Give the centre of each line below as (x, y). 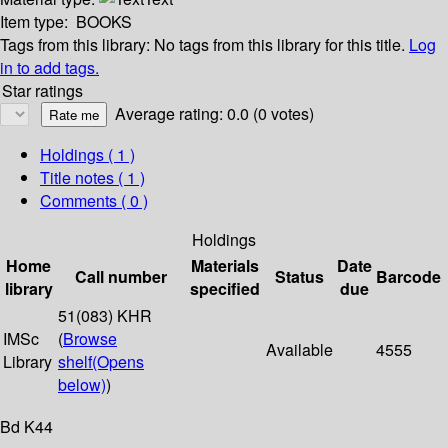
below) (82, 385)
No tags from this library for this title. (279, 45)
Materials (224, 266)
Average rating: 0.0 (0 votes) (214, 114)
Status (299, 277)
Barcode (408, 277)
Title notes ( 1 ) (92, 178)
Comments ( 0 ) (94, 201)
